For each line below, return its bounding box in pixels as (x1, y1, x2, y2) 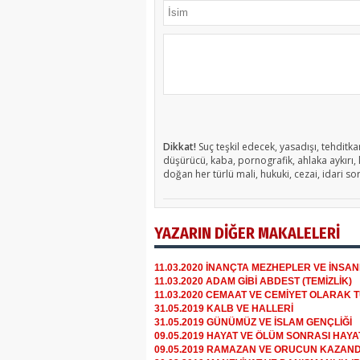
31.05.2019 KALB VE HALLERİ (154, 303, 293, 315)
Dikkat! (163, 140, 196, 154)
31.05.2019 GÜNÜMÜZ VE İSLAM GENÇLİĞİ (154, 317, 352, 329)
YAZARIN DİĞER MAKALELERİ (154, 223, 340, 243)
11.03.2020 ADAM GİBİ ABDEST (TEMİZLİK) (154, 276, 352, 288)
